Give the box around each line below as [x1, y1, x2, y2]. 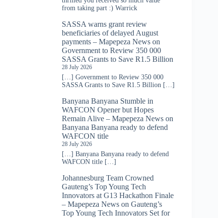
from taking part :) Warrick [62, 4, 137, 12]
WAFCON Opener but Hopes [62, 106, 154, 114]
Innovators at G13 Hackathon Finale [62, 191, 174, 200]
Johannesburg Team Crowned [62, 174, 154, 182]
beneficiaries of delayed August [62, 29, 158, 37]
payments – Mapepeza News [62, 37, 150, 46]
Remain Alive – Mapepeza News [62, 114, 163, 123]
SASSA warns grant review [62, 20, 147, 29]
